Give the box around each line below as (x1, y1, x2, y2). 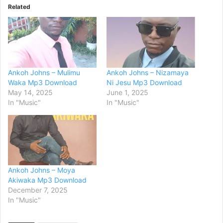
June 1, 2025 (107, 88, 148, 97)
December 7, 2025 (8, 186, 68, 195)
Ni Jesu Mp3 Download (107, 78, 182, 87)
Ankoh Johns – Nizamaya (107, 68, 189, 77)
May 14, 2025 (8, 88, 53, 97)
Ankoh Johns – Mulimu (8, 68, 80, 77)
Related (8, 2, 30, 10)
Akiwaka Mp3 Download (8, 176, 87, 185)
